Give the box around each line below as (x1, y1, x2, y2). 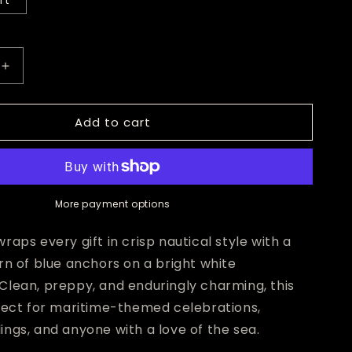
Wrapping (4, 147, 65, 163)
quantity (4, 81, 54, 97)
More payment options (54, 197, 170, 211)
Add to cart (74, 113, 151, 130)
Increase (4, 64, 59, 80)
